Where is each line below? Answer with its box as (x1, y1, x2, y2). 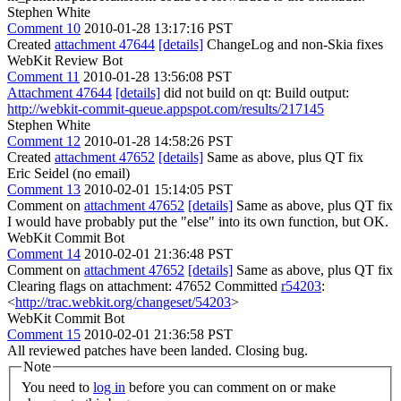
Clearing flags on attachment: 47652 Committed (7, 277, 281, 294)
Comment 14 (7, 245, 81, 261)
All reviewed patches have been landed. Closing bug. (7, 342, 308, 358)
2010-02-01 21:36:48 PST (84, 245, 233, 261)
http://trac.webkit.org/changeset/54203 (15, 294, 231, 310)
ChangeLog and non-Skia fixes (203, 36, 383, 52)
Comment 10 (7, 20, 81, 36)
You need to (21, 380, 93, 396)
